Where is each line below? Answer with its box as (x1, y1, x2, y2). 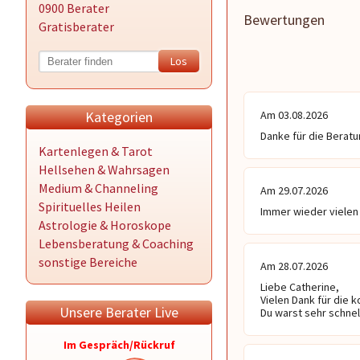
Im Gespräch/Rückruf (63, 337, 175, 352)
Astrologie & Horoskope (39, 217, 171, 233)
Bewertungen (243, 10, 325, 29)
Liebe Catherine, (260, 280, 339, 294)
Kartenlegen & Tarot (39, 143, 153, 159)
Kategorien (85, 108, 153, 126)
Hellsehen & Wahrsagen (39, 162, 170, 178)
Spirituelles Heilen (39, 198, 141, 215)
